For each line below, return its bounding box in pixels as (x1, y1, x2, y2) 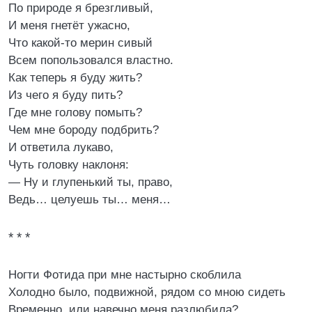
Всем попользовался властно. (8, 54, 173, 67)
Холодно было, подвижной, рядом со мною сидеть (8, 286, 286, 299)
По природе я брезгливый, (8, 1, 153, 15)
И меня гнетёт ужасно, (8, 19, 130, 32)
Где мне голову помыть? (8, 106, 142, 119)
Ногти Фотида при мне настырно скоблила (8, 268, 241, 281)
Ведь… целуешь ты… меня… (8, 193, 171, 206)
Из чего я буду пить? (8, 88, 123, 102)
